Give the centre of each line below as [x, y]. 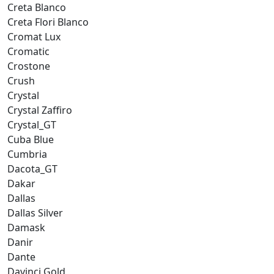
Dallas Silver [35, 213]
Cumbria [27, 154]
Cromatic [28, 51]
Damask [26, 227]
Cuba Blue [31, 139]
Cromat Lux [34, 36]
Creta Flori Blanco [48, 22]
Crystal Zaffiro [40, 110]
